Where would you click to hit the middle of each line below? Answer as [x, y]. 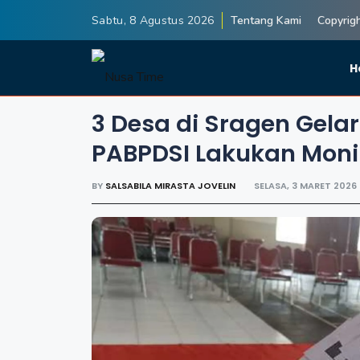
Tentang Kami [266, 20]
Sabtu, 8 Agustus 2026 [153, 20]
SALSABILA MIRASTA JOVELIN [172, 186]
